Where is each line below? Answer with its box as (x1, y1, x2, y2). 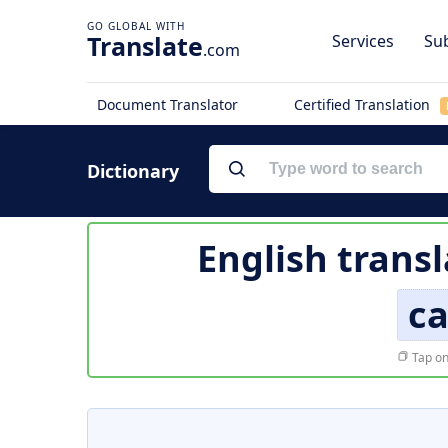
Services (332, 30, 394, 52)
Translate (87, 29, 203, 63)
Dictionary (87, 159, 179, 183)
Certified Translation (293, 95, 434, 114)
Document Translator (97, 95, 238, 114)
